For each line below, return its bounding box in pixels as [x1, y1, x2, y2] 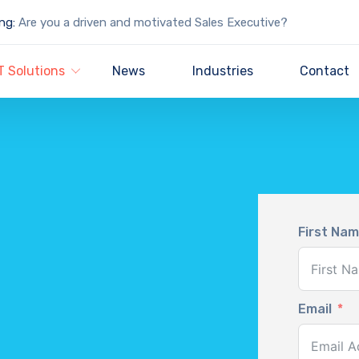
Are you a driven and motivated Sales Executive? [14, 15, 288, 30]
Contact [300, 63, 350, 79]
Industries [192, 63, 253, 79]
